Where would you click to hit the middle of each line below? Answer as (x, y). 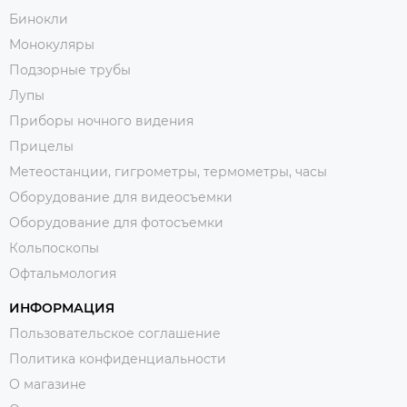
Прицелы (41, 147)
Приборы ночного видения (101, 121)
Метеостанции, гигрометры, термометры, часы (168, 172)
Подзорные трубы (70, 70)
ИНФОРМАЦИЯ (62, 308)
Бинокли (39, 20)
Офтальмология (63, 274)
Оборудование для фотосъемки (116, 223)
